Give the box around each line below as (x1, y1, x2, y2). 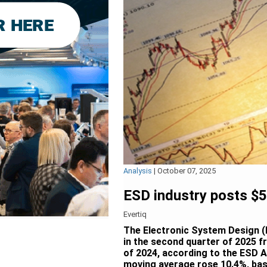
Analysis (123, 166, 152, 175)
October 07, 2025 (157, 166, 216, 175)
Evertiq (123, 210, 147, 219)
